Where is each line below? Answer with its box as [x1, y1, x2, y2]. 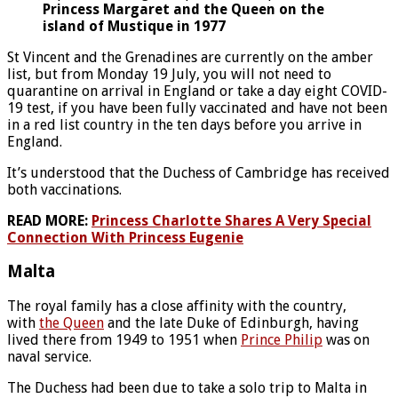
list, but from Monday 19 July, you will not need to [7, 65, 331, 83]
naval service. [7, 347, 92, 365]
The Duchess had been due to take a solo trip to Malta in [7, 378, 367, 396]
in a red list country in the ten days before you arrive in [7, 115, 362, 133]
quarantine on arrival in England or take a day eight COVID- [7, 82, 387, 99]
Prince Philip [241, 330, 322, 348]
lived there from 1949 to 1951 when [7, 330, 241, 348]
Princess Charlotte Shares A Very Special [92, 211, 371, 229]
